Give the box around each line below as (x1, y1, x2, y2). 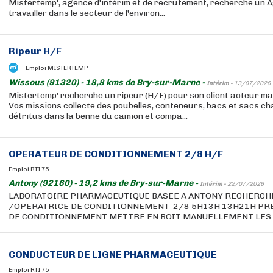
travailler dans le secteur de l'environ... (9, 8, 165, 18)
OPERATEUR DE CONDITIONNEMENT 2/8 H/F (9, 148, 223, 160)
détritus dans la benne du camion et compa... (9, 111, 188, 121)
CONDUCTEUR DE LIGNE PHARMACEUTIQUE (9, 249, 217, 260)
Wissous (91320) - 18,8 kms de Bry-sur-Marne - (9, 77, 207, 88)
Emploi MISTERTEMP (26, 64, 88, 72)
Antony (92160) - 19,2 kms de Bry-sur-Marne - (9, 178, 200, 188)
